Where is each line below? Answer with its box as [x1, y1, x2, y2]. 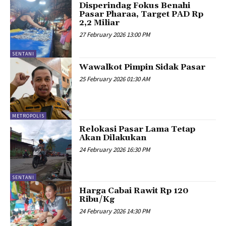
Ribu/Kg [79, 194, 115, 205]
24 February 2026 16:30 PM [79, 145, 150, 154]
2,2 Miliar [79, 18, 120, 28]
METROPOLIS [12, 112, 44, 119]
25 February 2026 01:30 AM [79, 75, 150, 84]
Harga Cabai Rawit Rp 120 [79, 186, 189, 196]
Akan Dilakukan [79, 132, 147, 143]
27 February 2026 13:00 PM [79, 30, 150, 39]
